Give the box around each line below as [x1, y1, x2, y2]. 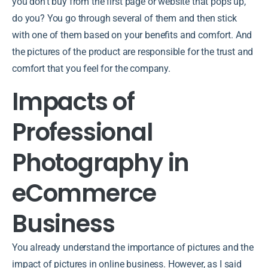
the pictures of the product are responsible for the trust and [12, 45, 254, 57]
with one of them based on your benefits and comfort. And [12, 29, 252, 41]
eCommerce [12, 176, 157, 210]
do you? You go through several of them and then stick [12, 12, 237, 24]
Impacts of [12, 84, 135, 118]
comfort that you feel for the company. [12, 62, 173, 74]
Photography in [12, 145, 190, 179]
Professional [12, 115, 153, 149]
